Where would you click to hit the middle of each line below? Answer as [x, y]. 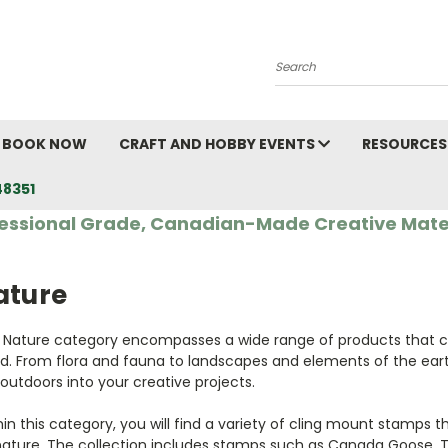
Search [299, 74]
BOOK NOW [44, 144]
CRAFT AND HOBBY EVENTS [218, 144]
